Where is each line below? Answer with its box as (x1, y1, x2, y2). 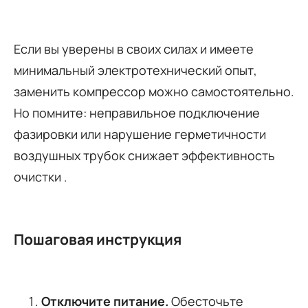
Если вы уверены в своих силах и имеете (14, 40, 254, 57)
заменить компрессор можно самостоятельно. (14, 82, 294, 100)
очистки (14, 168, 64, 185)
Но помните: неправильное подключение (14, 104, 260, 121)
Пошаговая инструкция (14, 229, 181, 249)
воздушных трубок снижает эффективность (14, 146, 275, 164)
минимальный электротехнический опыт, (14, 61, 257, 78)
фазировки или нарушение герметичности (14, 125, 266, 142)
